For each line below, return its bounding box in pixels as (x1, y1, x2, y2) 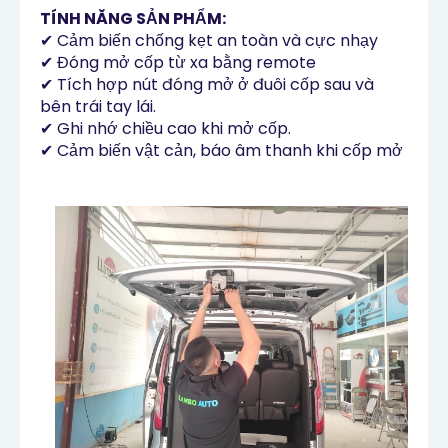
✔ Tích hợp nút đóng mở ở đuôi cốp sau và (40, 72, 374, 96)
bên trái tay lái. (40, 94, 156, 118)
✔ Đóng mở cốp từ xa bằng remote (40, 50, 316, 74)
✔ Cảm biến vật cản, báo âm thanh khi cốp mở (40, 138, 403, 162)
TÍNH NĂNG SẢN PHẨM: (40, 6, 226, 30)
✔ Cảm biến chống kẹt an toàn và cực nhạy (40, 28, 378, 52)
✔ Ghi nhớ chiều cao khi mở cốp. (40, 116, 291, 140)
